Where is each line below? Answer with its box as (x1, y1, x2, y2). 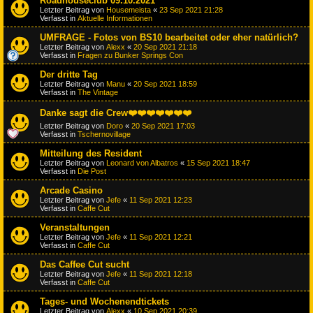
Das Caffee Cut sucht (40, 259, 129, 270)
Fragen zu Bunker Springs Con (78, 50, 183, 59)
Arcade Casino (40, 184, 103, 196)
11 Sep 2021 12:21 (129, 232, 192, 241)
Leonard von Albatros (106, 158, 178, 167)
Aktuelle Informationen (78, 13, 152, 22)
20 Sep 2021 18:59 (133, 79, 197, 88)
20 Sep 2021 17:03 (131, 121, 195, 130)
